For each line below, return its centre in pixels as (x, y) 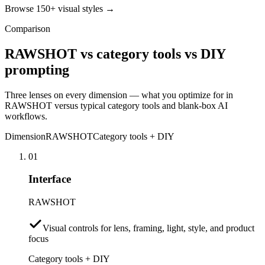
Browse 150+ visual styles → (60, 8)
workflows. (26, 116)
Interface (50, 179)
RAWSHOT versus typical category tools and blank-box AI (116, 105)
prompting (37, 70)
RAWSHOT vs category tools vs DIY (115, 54)
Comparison (28, 28)
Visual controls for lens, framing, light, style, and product (148, 228)
